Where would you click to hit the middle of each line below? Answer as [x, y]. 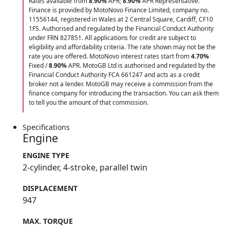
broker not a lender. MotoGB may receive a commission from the [121, 84]
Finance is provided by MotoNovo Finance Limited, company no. [119, 10]
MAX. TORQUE [48, 221]
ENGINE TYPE [46, 156]
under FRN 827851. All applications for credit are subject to [112, 38]
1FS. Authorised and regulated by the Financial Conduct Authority [121, 29]
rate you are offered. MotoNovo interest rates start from [110, 56]
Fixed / [39, 66]
